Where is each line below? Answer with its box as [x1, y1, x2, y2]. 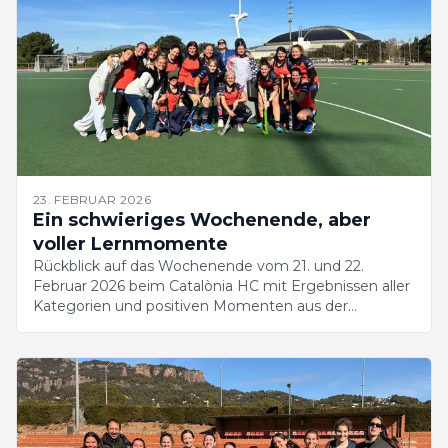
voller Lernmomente [33, 233, 228, 255]
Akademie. [33, 317, 107, 335]
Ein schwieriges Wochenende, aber [33, 209, 371, 231]
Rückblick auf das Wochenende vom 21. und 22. [33, 257, 364, 275]
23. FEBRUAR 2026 [33, 192, 151, 207]
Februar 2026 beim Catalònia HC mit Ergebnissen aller [33, 277, 410, 295]
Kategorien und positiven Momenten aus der [33, 297, 348, 315]
